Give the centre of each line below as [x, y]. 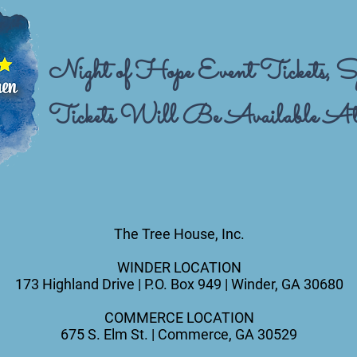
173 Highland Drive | [79, 284]
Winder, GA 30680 [287, 284]
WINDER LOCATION [179, 267]
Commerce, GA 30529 [228, 334]
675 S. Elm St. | [109, 334]
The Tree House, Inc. [179, 234]
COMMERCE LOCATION [179, 318]
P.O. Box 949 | [187, 284]
